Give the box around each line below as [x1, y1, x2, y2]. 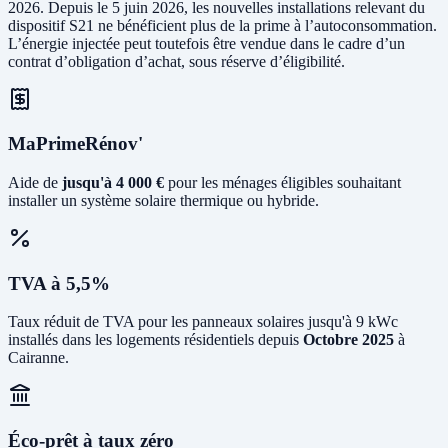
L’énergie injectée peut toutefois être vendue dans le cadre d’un [8, 34, 405, 52]
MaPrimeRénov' [8, 133, 143, 155]
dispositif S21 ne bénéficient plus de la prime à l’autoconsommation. [8, 16, 437, 34]
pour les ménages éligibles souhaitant [164, 174, 401, 191]
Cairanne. [8, 349, 69, 367]
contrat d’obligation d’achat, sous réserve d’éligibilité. [8, 52, 345, 70]
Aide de [8, 174, 62, 191]
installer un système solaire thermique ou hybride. [8, 192, 319, 209]
